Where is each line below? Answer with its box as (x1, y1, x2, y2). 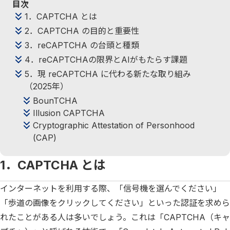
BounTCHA (33, 95, 78, 106)
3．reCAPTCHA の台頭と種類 (25, 40, 139, 50)
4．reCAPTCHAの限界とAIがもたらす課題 (25, 54, 187, 65)
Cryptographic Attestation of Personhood (33, 120, 195, 130)
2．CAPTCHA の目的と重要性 (25, 26, 139, 36)
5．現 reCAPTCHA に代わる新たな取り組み (25, 69, 191, 79)
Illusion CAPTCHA (33, 108, 105, 118)
